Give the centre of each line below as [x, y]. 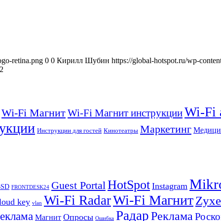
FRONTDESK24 [30, 187]
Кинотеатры [121, 130]
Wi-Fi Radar [77, 201]
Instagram [170, 186]
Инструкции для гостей [69, 130]
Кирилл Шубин [83, 61]
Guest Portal [78, 186]
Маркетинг [166, 129]
